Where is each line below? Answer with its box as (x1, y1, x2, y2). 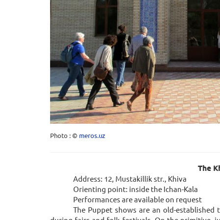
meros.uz (79, 131, 105, 140)
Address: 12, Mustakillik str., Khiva (73, 174, 187, 184)
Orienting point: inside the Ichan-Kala (73, 184, 198, 194)
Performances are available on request (73, 194, 202, 204)
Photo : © (50, 131, 79, 140)
